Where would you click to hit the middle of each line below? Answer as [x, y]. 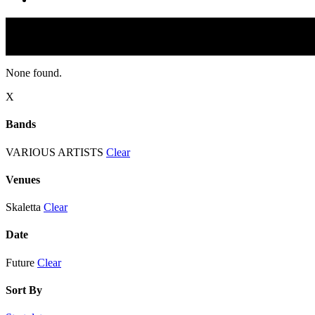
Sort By [24, 290]
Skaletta [23, 207]
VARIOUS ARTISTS [54, 152]
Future [20, 262]
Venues [23, 179]
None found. [34, 73]
